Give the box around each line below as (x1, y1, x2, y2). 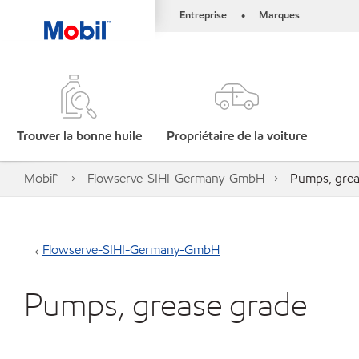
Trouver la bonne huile (16, 127, 142, 144)
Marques (259, 8, 300, 22)
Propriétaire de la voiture (167, 127, 308, 144)
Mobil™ (24, 170, 58, 187)
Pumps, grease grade (24, 284, 307, 325)
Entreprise (179, 8, 227, 22)
